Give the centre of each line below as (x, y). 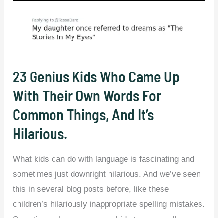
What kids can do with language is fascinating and (104, 159)
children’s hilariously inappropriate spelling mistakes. (109, 204)
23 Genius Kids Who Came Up (96, 76)
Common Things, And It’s (83, 114)
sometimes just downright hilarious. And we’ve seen (107, 174)
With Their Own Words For (87, 95)
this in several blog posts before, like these (91, 189)
